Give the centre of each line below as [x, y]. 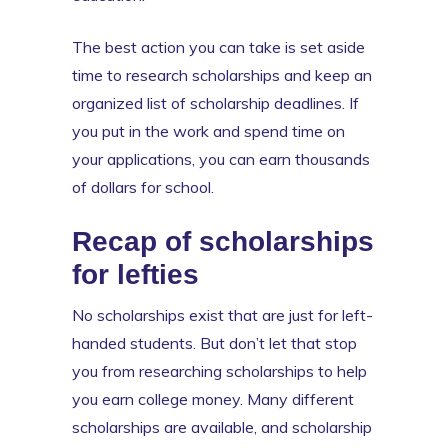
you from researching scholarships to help [219, 370]
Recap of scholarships [223, 241]
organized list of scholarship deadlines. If [215, 102]
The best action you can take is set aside [218, 46]
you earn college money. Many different [213, 398]
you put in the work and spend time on [208, 130]
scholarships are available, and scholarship [222, 426]
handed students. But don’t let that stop [214, 342]
